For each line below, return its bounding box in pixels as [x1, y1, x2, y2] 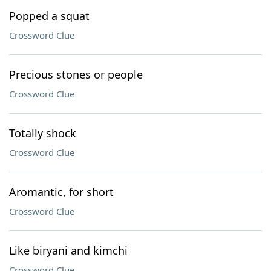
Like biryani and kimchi [9, 243, 128, 258]
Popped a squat [9, 8, 90, 23]
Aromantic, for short [9, 184, 114, 199]
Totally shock [9, 126, 76, 140]
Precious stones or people [9, 67, 143, 82]
